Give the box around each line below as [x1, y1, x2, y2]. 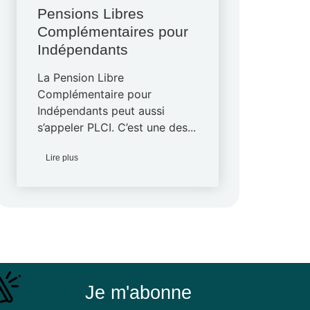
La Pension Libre [37, 71, 125, 84]
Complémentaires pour [37, 24, 189, 39]
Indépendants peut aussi [37, 104, 165, 118]
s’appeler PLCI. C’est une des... [37, 120, 197, 134]
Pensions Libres [37, 6, 145, 21]
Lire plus [46, 153, 79, 163]
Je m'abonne [84, 282, 192, 303]
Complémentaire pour [37, 87, 152, 101]
